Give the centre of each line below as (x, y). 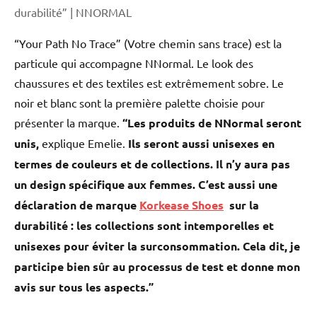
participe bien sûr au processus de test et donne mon (157, 267)
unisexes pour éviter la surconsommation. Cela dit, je (157, 246)
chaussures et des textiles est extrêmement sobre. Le (149, 83)
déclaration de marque (77, 205)
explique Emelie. (83, 143)
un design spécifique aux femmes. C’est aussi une (146, 185)
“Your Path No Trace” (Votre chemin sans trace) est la (148, 44)
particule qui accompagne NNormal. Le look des (134, 63)
